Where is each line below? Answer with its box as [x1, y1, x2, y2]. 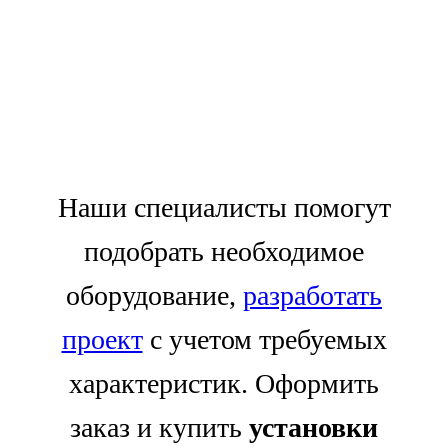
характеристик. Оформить [69, 367, 379, 399]
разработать [243, 279, 382, 311]
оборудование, [66, 279, 243, 311]
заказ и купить [70, 411, 249, 443]
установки [249, 411, 378, 443]
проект [61, 323, 143, 355]
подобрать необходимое [84, 235, 364, 267]
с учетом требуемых [142, 323, 387, 355]
